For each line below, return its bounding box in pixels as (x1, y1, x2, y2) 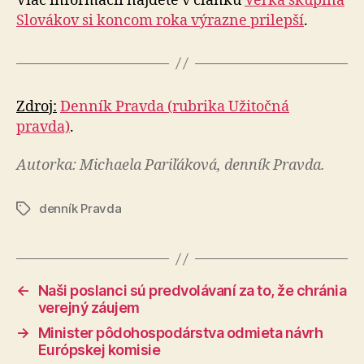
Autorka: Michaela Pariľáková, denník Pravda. (16, 156, 325, 175)
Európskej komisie (37, 341, 161, 358)
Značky (15, 201, 58, 217)
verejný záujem (37, 299, 140, 316)
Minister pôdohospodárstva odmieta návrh (37, 324, 323, 341)
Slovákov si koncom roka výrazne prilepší (16, 11, 304, 30)
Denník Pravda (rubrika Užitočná (60, 97, 289, 116)
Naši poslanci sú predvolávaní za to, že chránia (37, 282, 347, 299)
